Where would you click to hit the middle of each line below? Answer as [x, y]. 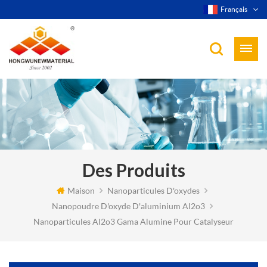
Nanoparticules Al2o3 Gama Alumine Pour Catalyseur [133, 222]
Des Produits [133, 170]
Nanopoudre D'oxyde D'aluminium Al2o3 [128, 206]
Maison [81, 190]
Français [234, 9]
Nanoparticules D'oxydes [153, 190]
